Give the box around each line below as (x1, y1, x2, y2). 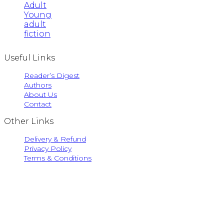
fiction (24, 28, 50, 38)
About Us (24, 90, 57, 99)
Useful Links (4, 53, 55, 63)
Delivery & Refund (24, 134, 86, 144)
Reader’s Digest (24, 71, 79, 80)
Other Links (4, 116, 53, 126)
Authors (24, 80, 51, 90)
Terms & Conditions (24, 153, 91, 163)
